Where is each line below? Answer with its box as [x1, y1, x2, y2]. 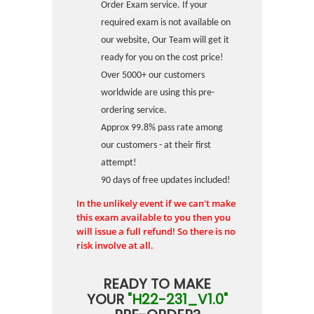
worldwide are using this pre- [101, 88, 214, 98]
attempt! [101, 158, 137, 168]
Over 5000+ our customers [101, 70, 205, 81]
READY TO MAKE [103, 274, 211, 294]
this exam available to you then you [76, 211, 231, 224]
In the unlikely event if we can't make [76, 197, 235, 210]
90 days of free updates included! [101, 175, 231, 186]
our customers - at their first [101, 140, 211, 151]
